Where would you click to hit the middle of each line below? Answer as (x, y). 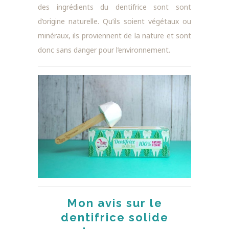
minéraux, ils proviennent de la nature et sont (114, 35)
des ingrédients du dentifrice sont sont (114, 7)
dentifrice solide (114, 217)
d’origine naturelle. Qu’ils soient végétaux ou (114, 21)
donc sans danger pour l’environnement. (104, 50)
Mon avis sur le (114, 203)
